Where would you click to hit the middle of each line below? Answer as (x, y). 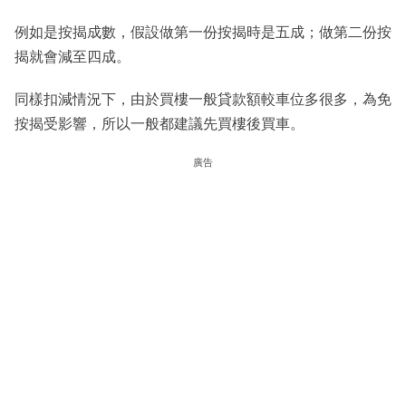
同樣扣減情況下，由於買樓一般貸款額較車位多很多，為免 (203, 99)
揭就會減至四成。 (72, 56)
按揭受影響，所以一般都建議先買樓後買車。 (159, 123)
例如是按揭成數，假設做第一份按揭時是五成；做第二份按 (203, 32)
